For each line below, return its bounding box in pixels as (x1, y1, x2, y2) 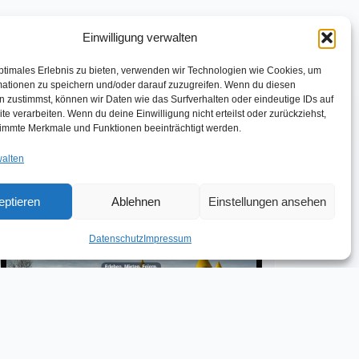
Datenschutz (88, 233, 143, 244)
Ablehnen (111, 194, 161, 208)
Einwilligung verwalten (83, 30, 198, 44)
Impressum (143, 233, 192, 244)
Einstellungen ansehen (208, 194, 326, 208)
